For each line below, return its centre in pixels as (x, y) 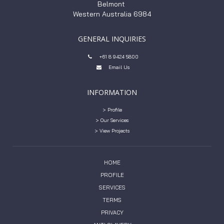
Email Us (119, 67)
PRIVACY (112, 212)
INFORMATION (112, 92)
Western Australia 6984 (112, 14)
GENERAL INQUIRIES (112, 39)
